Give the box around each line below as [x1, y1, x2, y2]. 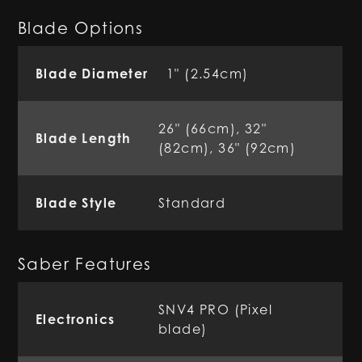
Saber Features [18, 255, 152, 274]
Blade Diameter [36, 65, 149, 82]
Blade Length [36, 130, 132, 146]
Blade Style [36, 195, 117, 211]
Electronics [36, 311, 116, 327]
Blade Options [18, 19, 144, 38]
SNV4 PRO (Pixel [158, 301, 272, 318]
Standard [158, 195, 226, 211]
